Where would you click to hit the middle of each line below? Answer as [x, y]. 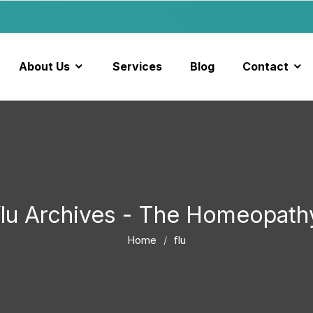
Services [137, 66]
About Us [44, 66]
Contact [265, 66]
